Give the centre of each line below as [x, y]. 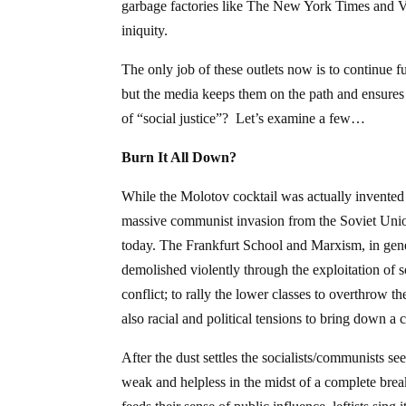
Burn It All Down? [179, 157]
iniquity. [145, 30]
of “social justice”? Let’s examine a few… [244, 118]
